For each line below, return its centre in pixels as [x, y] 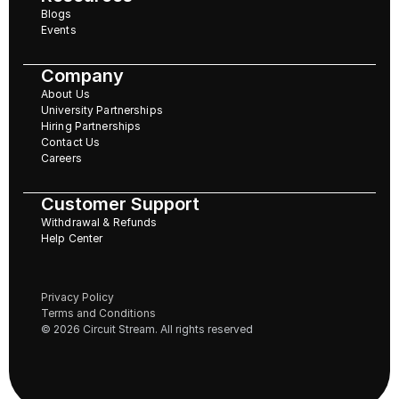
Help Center [72, 238]
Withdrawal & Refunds [99, 222]
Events [59, 30]
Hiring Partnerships [91, 126]
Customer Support [120, 204]
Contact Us [71, 142]
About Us [65, 94]
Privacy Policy [77, 297]
